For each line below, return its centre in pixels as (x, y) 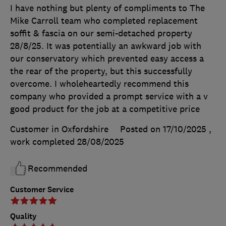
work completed (44, 142)
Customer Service (42, 189)
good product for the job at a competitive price (105, 109)
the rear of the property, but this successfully (101, 71)
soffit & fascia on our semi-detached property (101, 33)
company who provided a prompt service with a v (109, 96)
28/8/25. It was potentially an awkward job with (106, 46)
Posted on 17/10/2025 (163, 129)
